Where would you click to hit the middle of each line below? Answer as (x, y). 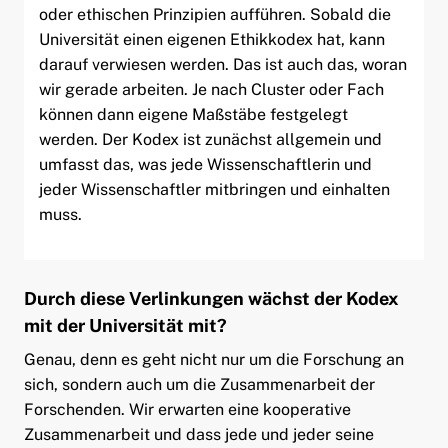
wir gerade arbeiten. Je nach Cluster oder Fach (211, 89)
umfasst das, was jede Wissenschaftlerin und (205, 164)
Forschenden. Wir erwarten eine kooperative (187, 409)
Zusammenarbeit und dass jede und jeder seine (198, 434)
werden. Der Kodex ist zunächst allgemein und (210, 139)
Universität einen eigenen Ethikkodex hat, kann (211, 39)
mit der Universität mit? (125, 325)
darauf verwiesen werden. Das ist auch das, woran (222, 64)
